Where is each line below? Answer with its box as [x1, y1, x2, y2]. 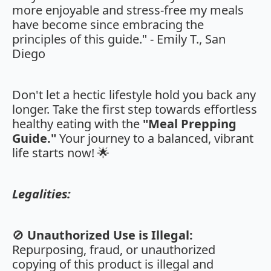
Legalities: [12, 186, 71, 203]
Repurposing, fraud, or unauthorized [12, 241, 215, 258]
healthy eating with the [12, 116, 143, 132]
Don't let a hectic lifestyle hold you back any [12, 87, 256, 103]
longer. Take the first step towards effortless [12, 101, 257, 118]
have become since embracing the [12, 16, 204, 33]
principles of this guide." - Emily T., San [12, 31, 226, 48]
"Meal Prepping [143, 116, 237, 132]
